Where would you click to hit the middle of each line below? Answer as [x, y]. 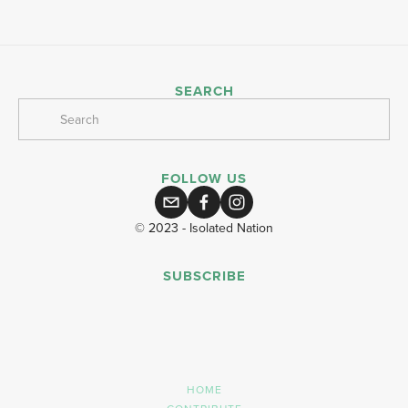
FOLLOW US [204, 179]
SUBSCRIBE [204, 276]
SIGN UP [320, 324]
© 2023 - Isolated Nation [204, 228]
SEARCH [204, 92]
